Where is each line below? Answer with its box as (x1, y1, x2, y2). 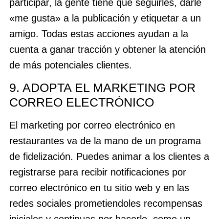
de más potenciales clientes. (9, 60, 135, 71)
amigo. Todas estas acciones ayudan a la (9, 28, 188, 40)
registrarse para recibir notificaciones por (9, 166, 186, 177)
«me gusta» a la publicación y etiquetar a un (9, 13, 201, 24)
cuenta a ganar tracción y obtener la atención (9, 44, 206, 55)
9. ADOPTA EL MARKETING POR (9, 80, 196, 94)
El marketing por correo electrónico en (9, 119, 175, 131)
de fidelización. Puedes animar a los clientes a (9, 151, 209, 162)
